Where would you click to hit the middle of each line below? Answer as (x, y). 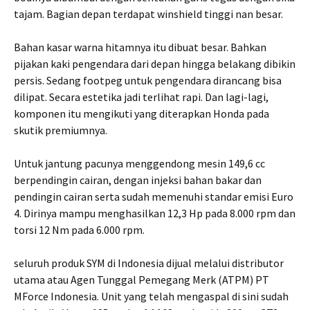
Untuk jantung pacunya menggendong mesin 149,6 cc (139, 164)
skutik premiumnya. (61, 130)
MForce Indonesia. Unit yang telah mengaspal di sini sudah (151, 297)
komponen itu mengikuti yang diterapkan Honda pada (142, 114)
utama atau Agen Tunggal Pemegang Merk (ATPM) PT (142, 280)
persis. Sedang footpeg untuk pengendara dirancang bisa (148, 81)
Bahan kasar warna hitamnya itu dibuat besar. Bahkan (140, 47)
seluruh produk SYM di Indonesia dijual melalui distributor (149, 263)
